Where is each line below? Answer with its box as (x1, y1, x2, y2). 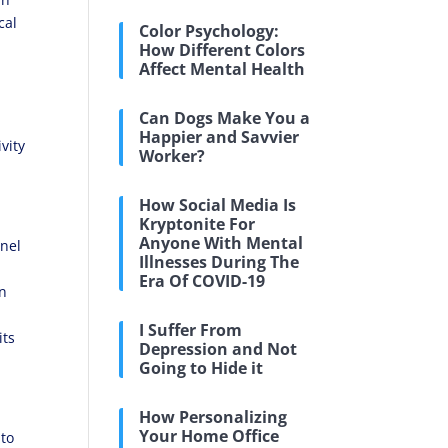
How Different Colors (139, 39, 306, 61)
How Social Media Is (139, 194, 297, 216)
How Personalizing (139, 406, 288, 428)
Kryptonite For (139, 213, 256, 235)
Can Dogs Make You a (139, 107, 311, 129)
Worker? (139, 145, 206, 167)
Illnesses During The (139, 251, 300, 273)
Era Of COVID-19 (139, 270, 266, 292)
